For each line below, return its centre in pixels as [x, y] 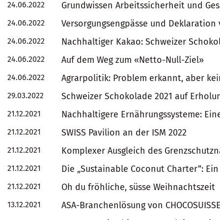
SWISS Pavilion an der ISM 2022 [124, 133]
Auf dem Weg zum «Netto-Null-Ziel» [133, 60]
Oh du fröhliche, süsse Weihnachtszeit [138, 187]
